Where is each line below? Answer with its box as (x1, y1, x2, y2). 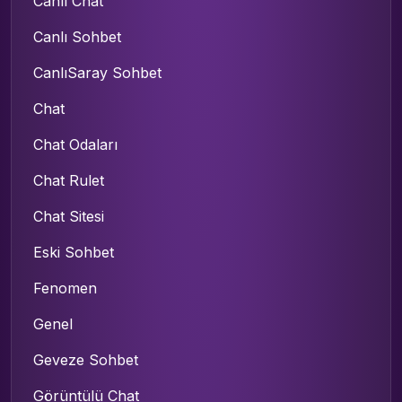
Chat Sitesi (33, 207, 104, 226)
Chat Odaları (33, 135, 118, 154)
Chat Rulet (33, 171, 104, 190)
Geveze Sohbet (33, 351, 138, 370)
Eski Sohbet (33, 243, 114, 262)
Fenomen (33, 279, 97, 298)
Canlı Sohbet (33, 28, 121, 47)
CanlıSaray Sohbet (33, 64, 162, 83)
